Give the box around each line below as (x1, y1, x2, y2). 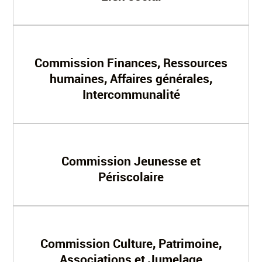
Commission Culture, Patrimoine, (40, 235, 222, 251)
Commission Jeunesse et (61, 153, 201, 169)
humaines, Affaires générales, (50, 70, 212, 87)
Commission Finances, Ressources (35, 54, 227, 71)
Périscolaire (98, 168, 164, 185)
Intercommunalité (82, 86, 180, 102)
